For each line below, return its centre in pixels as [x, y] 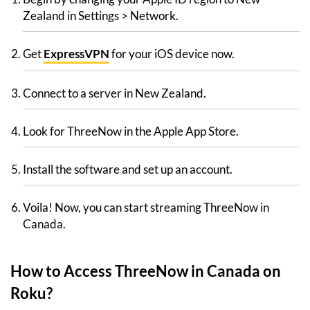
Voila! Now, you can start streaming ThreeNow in [146, 208]
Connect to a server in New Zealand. [115, 93]
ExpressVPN [76, 54]
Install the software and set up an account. [128, 170]
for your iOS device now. [172, 54]
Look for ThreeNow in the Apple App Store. [131, 131]
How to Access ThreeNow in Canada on [146, 271]
